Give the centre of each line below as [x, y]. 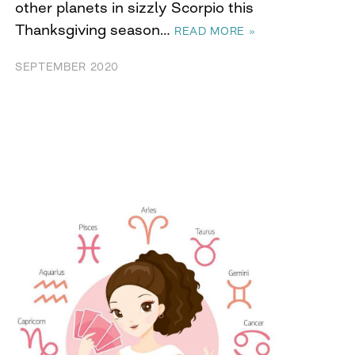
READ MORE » [215, 31]
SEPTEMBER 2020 [67, 67]
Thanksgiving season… [95, 30]
